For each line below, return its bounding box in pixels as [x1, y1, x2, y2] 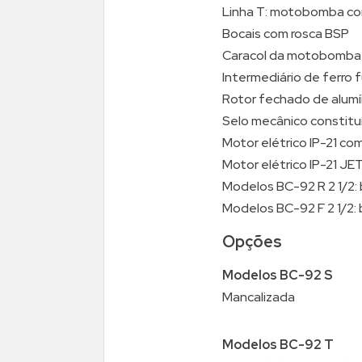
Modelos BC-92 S [222, 267, 333, 284]
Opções [222, 231, 282, 253]
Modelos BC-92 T [222, 336, 334, 354]
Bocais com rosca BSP [222, 25, 349, 43]
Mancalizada [222, 288, 295, 306]
